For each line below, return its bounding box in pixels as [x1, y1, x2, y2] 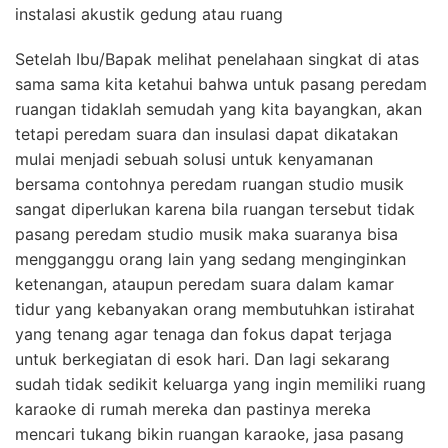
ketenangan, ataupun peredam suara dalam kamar [15, 274, 394, 295]
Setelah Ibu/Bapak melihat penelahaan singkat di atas [15, 49, 419, 70]
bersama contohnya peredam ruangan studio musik [15, 174, 404, 195]
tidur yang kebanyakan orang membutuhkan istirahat [15, 299, 415, 320]
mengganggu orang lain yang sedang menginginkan [15, 249, 406, 270]
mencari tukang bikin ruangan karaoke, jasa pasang [15, 424, 404, 445]
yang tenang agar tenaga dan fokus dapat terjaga [15, 324, 392, 345]
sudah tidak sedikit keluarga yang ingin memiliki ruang [15, 374, 426, 395]
